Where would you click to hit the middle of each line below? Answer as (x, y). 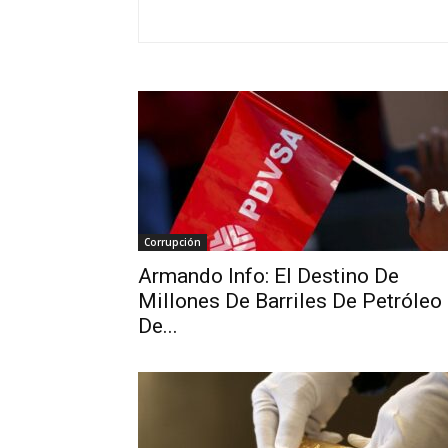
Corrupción (172, 242)
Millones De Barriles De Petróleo (290, 301)
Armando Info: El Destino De (268, 276)
